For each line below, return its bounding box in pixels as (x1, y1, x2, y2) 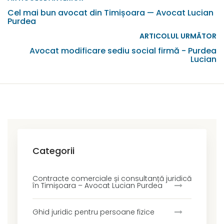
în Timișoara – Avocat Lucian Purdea (32, 180, 162, 190)
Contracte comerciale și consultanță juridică (32, 173, 191, 183)
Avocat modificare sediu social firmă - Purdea (29, 44, 216, 56)
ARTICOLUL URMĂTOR (139, 30, 216, 41)
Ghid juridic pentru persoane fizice (32, 206, 154, 217)
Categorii (32, 144, 74, 157)
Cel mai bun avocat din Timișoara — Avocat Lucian (7, 6, 213, 18)
